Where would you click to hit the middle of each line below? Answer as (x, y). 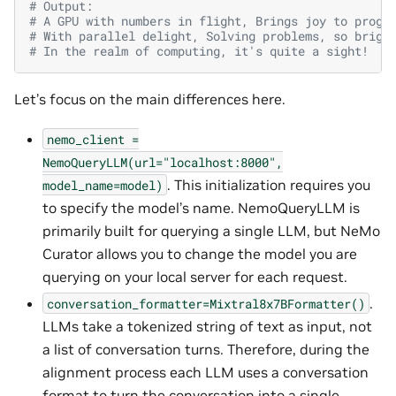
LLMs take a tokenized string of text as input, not (207, 326)
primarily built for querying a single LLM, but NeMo (211, 230)
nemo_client (86, 139)
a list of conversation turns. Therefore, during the (206, 349)
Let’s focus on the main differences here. (150, 99)
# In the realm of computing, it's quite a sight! (199, 51)
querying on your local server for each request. (195, 276)
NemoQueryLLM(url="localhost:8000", (163, 162)
